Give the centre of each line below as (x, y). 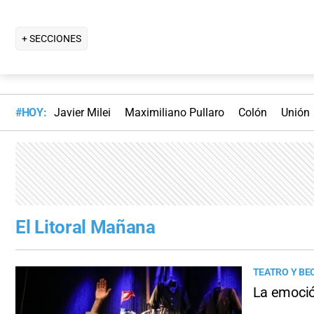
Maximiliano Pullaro (174, 113)
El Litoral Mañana (86, 227)
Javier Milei (82, 113)
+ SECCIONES (52, 38)
